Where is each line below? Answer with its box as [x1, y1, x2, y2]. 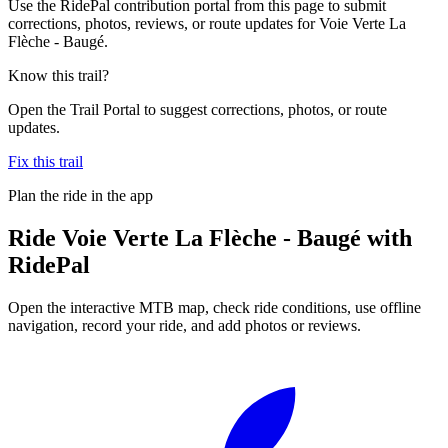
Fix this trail [8, 152, 83, 170]
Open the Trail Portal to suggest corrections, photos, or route [8, 100, 387, 118]
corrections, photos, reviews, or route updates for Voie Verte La [8, 14, 406, 32]
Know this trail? [8, 66, 109, 84]
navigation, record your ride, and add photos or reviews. [8, 316, 361, 334]
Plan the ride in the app [8, 186, 153, 204]
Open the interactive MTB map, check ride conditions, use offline [8, 298, 421, 316]
